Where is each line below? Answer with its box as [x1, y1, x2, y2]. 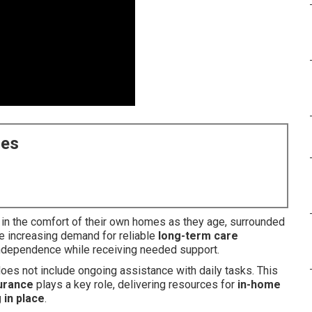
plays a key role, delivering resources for [33, 278, 237, 291]
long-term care [158, 229, 238, 242]
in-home [237, 278, 281, 291]
